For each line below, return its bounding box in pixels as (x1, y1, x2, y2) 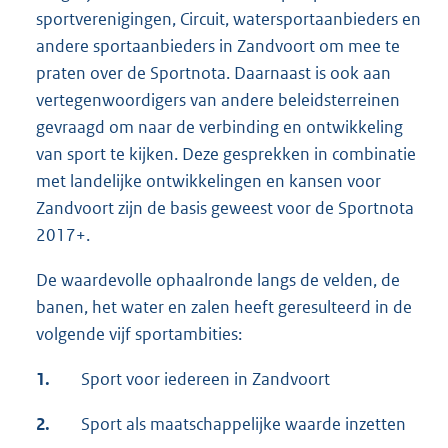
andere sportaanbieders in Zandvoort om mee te (36, 34, 400, 57)
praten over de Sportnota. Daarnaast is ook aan (36, 61, 391, 84)
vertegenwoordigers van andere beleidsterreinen (36, 88, 400, 111)
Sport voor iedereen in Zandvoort (81, 367, 330, 390)
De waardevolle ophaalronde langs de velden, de (36, 268, 400, 291)
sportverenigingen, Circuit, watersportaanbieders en (36, 7, 421, 30)
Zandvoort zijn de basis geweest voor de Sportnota (36, 196, 414, 219)
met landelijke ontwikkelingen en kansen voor (36, 169, 381, 192)
